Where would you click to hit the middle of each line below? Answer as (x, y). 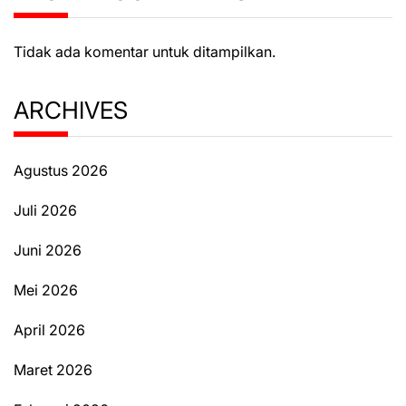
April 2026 (49, 330)
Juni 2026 (48, 251)
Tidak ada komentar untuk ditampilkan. (145, 52)
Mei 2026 (46, 290)
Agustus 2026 (61, 171)
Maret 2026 (53, 370)
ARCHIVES (71, 111)
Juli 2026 (45, 211)
